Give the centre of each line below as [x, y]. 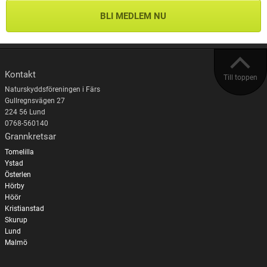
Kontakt [20, 74]
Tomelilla [19, 152]
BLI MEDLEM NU [133, 16]
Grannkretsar [30, 137]
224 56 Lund [25, 112]
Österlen [18, 174]
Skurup [16, 220]
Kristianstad [24, 208]
